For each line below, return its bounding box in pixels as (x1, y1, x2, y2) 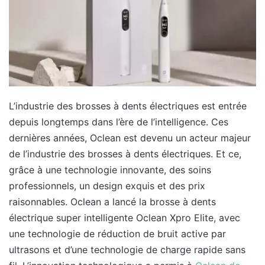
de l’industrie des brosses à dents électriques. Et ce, (9, 147, 241, 160)
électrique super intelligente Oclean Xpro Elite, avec (9, 211, 240, 224)
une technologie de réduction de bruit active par (9, 227, 226, 240)
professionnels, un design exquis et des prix (9, 179, 205, 192)
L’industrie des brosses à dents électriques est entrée (9, 99, 247, 112)
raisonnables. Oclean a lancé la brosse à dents (9, 195, 216, 208)
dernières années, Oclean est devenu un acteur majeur (9, 131, 251, 144)
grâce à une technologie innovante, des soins (9, 163, 211, 176)
